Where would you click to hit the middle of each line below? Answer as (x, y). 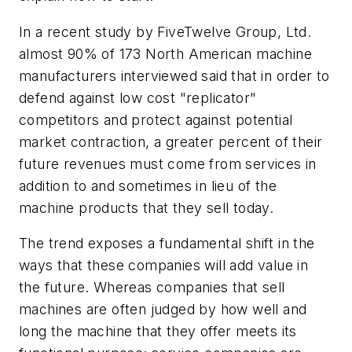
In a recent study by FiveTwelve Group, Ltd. (165, 31)
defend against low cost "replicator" (138, 97)
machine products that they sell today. (147, 207)
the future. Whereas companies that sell (152, 288)
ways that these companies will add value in (164, 266)
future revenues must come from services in (168, 163)
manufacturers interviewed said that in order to (174, 75)
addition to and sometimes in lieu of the (148, 185)
